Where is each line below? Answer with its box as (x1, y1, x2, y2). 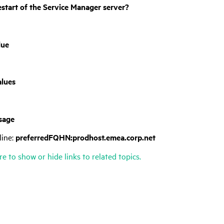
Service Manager (43, 1, 101, 13)
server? (101, 1, 129, 13)
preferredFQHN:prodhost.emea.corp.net (15, 131, 155, 143)
